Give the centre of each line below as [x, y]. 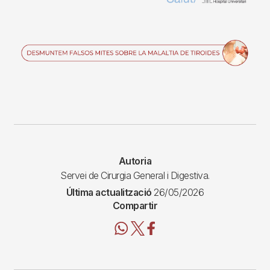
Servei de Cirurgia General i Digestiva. [135, 175]
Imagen [30, 47]
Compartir [135, 205]
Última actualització [109, 192]
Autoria [135, 161]
